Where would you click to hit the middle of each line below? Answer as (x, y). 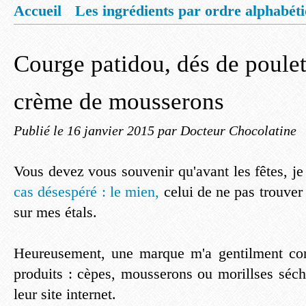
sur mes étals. (55, 212)
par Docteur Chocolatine (227, 130)
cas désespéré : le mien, (89, 192)
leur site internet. (65, 294)
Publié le (40, 130)
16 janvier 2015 (112, 130)
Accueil (38, 11)
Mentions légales (81, 37)
